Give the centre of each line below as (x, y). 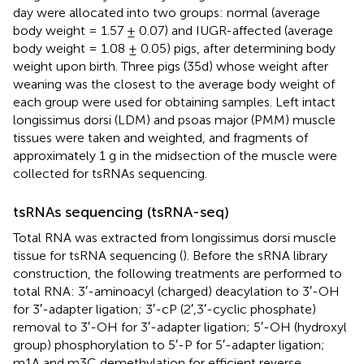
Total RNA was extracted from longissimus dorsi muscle (175, 237)
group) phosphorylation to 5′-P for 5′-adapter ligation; (169, 344)
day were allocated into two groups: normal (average (167, 12)
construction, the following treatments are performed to (178, 273)
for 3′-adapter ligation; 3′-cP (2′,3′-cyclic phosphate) (165, 309)
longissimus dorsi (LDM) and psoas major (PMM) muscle (174, 119)
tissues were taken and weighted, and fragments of (160, 137)
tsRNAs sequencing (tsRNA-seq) (121, 212)
